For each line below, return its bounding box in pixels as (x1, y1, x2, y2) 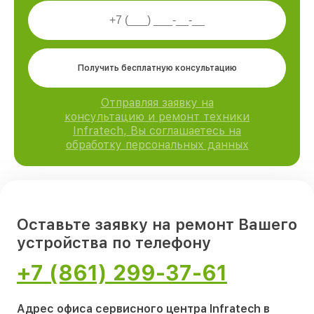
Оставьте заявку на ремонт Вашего (17, 214, 297, 233)
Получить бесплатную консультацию (77, 62, 237, 73)
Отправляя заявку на (100, 95, 214, 109)
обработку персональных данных (65, 137, 249, 151)
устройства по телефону (17, 233, 211, 252)
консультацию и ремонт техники (64, 109, 250, 123)
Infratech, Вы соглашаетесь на (73, 123, 241, 137)
